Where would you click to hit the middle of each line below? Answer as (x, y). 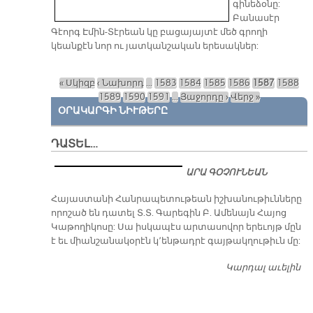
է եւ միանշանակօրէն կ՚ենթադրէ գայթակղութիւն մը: (175, 241)
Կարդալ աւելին (263, 268)
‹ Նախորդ (120, 83)
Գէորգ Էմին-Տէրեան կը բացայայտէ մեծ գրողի (159, 32)
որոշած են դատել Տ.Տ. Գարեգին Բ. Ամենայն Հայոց (168, 213)
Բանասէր (256, 19)
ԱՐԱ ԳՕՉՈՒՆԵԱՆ (227, 173)
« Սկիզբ (77, 83)
